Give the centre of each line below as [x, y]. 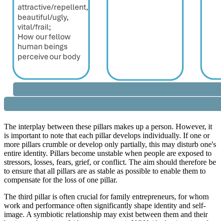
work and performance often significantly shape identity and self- [105, 206]
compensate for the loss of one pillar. [62, 180]
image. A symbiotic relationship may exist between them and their [106, 215]
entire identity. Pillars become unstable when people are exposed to [108, 153]
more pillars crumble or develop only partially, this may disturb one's [110, 145]
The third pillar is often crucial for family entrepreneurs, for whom [106, 197]
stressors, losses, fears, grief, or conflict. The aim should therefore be [110, 162]
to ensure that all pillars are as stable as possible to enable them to [105, 171]
